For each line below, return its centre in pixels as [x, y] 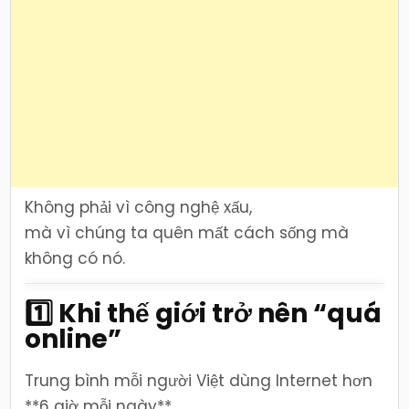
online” [73, 340]
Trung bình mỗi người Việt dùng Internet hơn [199, 381]
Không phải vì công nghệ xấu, [139, 208]
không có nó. [75, 259]
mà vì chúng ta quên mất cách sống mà [187, 233]
